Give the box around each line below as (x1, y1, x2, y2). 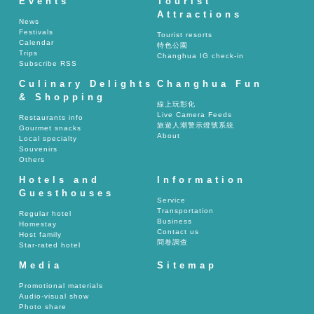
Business (157, 217, 192, 226)
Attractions (157, 9, 243, 20)
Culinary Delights (19, 78, 153, 90)
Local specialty (19, 135, 77, 143)
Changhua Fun (157, 78, 263, 90)
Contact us (157, 228, 199, 236)
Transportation (157, 207, 214, 215)
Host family (19, 231, 62, 239)
